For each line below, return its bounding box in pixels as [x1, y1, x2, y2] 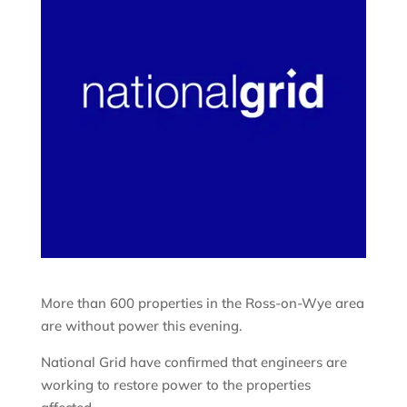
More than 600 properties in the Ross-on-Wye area [40, 294, 364, 313]
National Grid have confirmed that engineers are [40, 353, 347, 372]
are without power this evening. [40, 317, 243, 335]
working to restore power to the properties [40, 376, 311, 394]
